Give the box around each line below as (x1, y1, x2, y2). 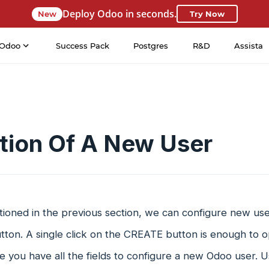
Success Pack (55, 41, 109, 50)
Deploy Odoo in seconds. (62, 7, 177, 20)
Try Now (189, 9, 225, 19)
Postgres (133, 41, 169, 50)
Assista (234, 41, 264, 50)
